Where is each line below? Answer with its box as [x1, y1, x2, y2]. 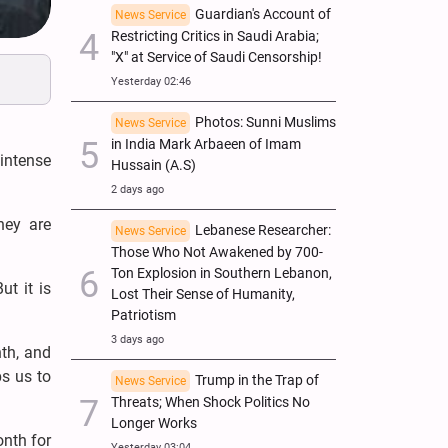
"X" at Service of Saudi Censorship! [111, 48, 322, 66]
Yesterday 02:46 [111, 74, 191, 88]
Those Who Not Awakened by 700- [111, 243, 323, 261]
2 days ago [111, 182, 164, 196]
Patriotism [111, 306, 176, 324]
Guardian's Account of [195, 5, 331, 23]
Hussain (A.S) [111, 156, 196, 174]
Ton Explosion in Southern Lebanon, [111, 264, 332, 282]
